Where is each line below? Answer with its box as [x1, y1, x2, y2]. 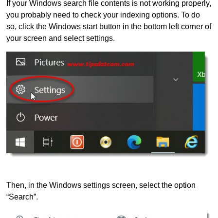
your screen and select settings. [6, 34, 115, 43]
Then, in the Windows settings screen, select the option [6, 181, 196, 190]
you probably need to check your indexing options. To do [6, 11, 200, 19]
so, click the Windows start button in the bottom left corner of [6, 22, 212, 31]
